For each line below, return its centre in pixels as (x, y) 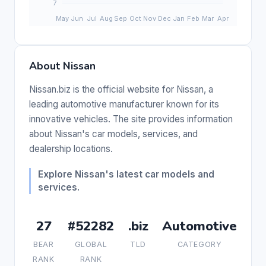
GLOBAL (91, 244)
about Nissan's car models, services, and (113, 134)
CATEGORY (199, 244)
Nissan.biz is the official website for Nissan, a (121, 89)
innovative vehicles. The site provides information (131, 119)
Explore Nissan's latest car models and (126, 174)
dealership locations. (71, 148)
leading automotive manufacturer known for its (124, 104)
